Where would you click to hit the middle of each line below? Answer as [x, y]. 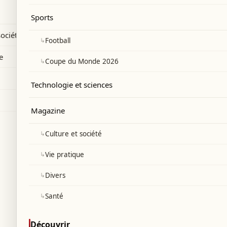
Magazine [48, 110]
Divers [55, 175]
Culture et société [73, 134]
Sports [42, 17]
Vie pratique [64, 155]
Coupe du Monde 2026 [82, 61]
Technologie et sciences [72, 85]
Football [58, 41]
